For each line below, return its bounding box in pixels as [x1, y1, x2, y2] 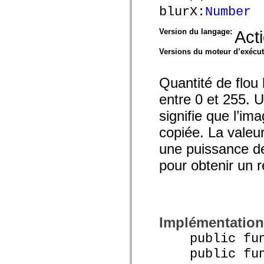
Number [205, 4, 251, 19]
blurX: [159, 4, 205, 19]
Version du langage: [159, 27, 235, 36]
